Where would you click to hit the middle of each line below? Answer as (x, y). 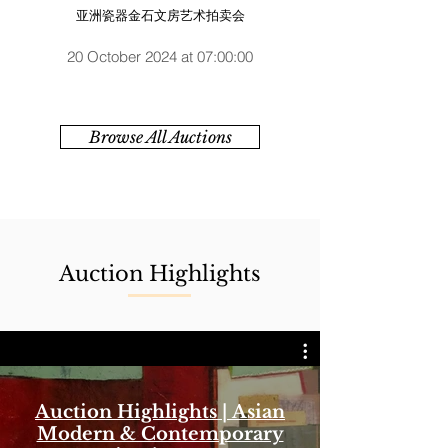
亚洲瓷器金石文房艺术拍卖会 (160, 15)
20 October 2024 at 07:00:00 (160, 56)
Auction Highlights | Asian (160, 411)
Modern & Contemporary (160, 433)
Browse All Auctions (160, 137)
